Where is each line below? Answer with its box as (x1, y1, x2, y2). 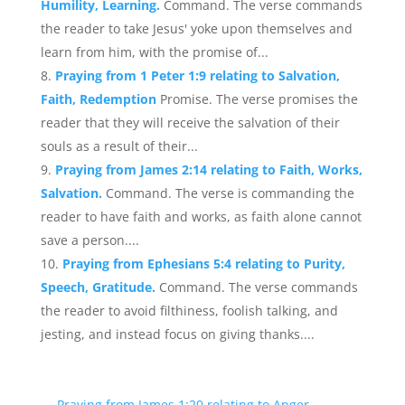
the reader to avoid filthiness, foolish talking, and (40, 302, 338, 319)
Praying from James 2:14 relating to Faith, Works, (54, 161, 363, 178)
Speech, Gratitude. (40, 278, 159, 296)
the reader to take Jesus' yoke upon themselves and (40, 20, 353, 37)
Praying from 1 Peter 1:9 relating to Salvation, (54, 67, 340, 84)
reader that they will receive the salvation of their (40, 114, 340, 131)
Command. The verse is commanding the (105, 184, 354, 202)
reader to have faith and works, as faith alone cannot (40, 208, 362, 225)
